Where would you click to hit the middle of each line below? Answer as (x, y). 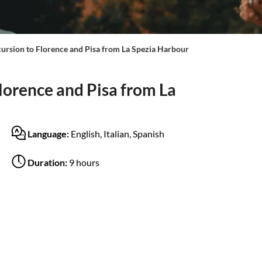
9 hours (84, 162)
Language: (49, 133)
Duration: (48, 162)
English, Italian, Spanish (118, 133)
